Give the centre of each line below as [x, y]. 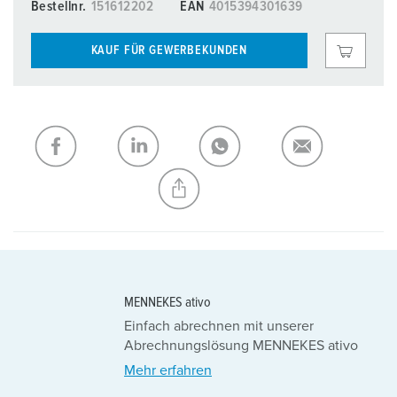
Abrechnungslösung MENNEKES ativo [241, 345]
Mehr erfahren [168, 370]
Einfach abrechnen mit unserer [219, 326]
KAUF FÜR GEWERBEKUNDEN [169, 51]
